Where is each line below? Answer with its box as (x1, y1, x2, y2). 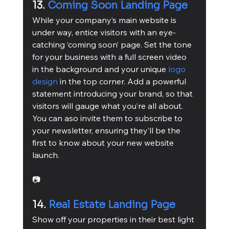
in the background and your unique (32, 63, 168, 74)
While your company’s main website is (32, 14, 178, 25)
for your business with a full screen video (32, 51, 189, 62)
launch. (32, 149, 59, 160)
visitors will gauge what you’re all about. (32, 100, 185, 111)
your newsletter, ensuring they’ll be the (32, 125, 182, 135)
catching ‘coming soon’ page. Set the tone (32, 39, 194, 50)
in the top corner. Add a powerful (57, 76, 188, 86)
